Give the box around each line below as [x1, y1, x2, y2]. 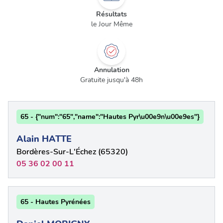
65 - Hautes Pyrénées [20, 197, 91, 207]
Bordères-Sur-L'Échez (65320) [16, 146, 128, 157]
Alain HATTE [16, 133, 72, 145]
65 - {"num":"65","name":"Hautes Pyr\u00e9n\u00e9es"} [20, 112, 200, 121]
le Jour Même [91, 19, 132, 29]
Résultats [96, 9, 127, 19]
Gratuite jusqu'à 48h [80, 75, 143, 85]
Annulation [94, 65, 129, 75]
